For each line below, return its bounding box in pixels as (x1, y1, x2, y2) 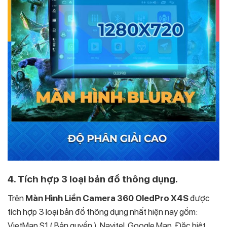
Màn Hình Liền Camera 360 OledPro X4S (25, 193, 188, 204)
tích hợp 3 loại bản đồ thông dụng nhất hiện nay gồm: (8, 207, 198, 217)
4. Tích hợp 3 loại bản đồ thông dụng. (8, 173, 178, 185)
